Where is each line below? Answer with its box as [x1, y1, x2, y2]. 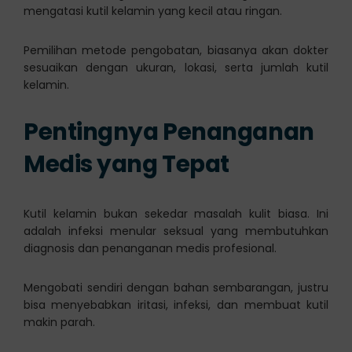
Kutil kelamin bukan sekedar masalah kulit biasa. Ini [23, 206, 329, 222]
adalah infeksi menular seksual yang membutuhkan [23, 223, 329, 240]
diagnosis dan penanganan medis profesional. [23, 240, 277, 257]
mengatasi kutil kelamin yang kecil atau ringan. [23, 2, 282, 19]
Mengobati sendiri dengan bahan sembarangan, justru [23, 280, 329, 296]
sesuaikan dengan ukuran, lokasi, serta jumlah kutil [23, 59, 329, 75]
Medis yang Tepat [23, 147, 229, 180]
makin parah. [23, 314, 95, 331]
